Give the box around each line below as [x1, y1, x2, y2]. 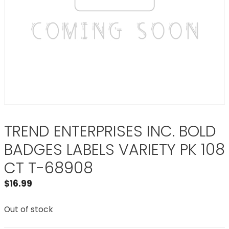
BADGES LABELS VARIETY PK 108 [4, 139, 225, 161]
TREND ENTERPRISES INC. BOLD [4, 121, 216, 142]
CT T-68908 [4, 157, 93, 179]
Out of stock [4, 203, 53, 215]
